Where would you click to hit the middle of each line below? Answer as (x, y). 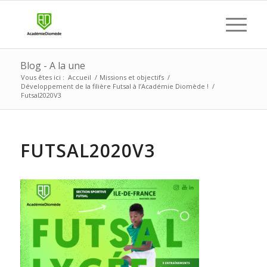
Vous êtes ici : (42, 77)
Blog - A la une (52, 66)
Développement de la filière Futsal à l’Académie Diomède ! (114, 86)
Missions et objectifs (131, 77)
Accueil (79, 77)
